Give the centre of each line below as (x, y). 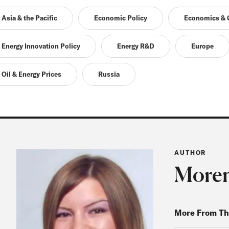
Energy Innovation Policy (41, 46)
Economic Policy (120, 18)
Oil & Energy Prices (31, 74)
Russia (109, 74)
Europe (202, 46)
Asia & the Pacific (29, 18)
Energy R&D (135, 46)
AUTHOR (190, 152)
